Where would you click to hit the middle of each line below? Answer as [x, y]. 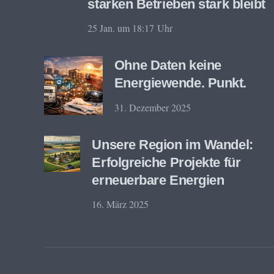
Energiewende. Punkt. [180, 83]
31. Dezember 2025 [152, 107]
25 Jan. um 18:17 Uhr [130, 28]
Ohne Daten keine [168, 65]
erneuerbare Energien [158, 180]
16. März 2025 [120, 204]
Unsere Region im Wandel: [172, 144]
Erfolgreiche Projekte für [166, 162]
